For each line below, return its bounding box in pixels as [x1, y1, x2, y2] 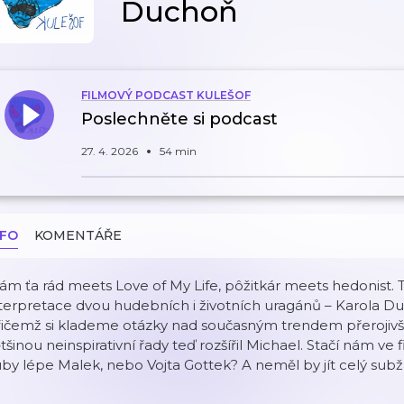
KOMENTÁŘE [34, 227, 122, 243]
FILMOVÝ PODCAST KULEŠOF [81, 88, 251, 102]
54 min [160, 144, 197, 158]
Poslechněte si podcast [81, 109, 278, 129]
